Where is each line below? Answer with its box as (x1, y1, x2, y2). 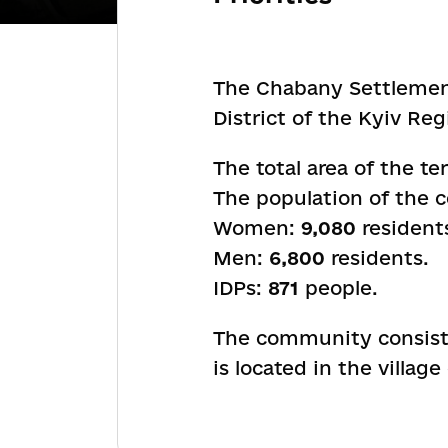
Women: (213, 217, 301, 239)
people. (299, 277, 378, 299)
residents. (325, 247, 429, 269)
